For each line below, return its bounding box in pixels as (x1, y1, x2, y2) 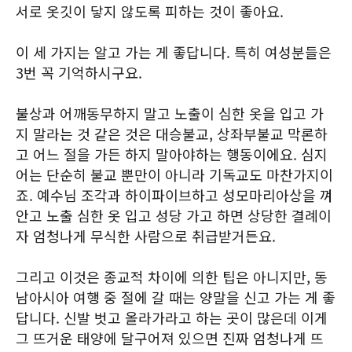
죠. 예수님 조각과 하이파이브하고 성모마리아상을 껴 (16, 185, 333, 205)
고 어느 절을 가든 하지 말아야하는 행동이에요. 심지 (16, 144, 328, 164)
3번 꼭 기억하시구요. (16, 62, 142, 82)
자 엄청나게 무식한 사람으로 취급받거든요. (16, 225, 276, 246)
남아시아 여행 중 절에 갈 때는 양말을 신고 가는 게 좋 (16, 287, 335, 307)
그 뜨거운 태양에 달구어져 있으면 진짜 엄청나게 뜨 (16, 328, 324, 348)
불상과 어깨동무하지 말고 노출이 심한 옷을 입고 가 (16, 103, 324, 123)
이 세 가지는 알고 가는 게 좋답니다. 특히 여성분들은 (16, 42, 332, 62)
